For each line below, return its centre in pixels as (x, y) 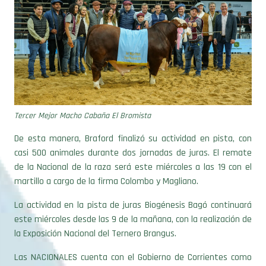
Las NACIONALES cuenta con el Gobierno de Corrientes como (133, 239)
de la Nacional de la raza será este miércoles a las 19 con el (133, 148)
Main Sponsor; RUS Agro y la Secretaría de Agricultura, (133, 253)
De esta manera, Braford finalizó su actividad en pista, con (133, 120)
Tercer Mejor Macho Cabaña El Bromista (83, 97)
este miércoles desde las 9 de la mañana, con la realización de (133, 201)
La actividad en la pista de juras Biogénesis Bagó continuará (133, 186)
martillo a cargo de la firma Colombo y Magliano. (106, 163)
